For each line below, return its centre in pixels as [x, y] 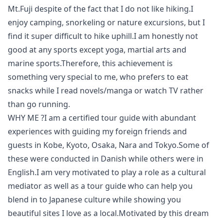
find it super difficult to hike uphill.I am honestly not [103, 36]
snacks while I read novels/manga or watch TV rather [106, 91]
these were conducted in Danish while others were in [106, 159]
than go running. [40, 104]
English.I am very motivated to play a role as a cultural [107, 173]
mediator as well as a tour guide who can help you [100, 186]
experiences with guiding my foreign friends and [97, 132]
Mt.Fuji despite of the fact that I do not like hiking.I [100, 9]
